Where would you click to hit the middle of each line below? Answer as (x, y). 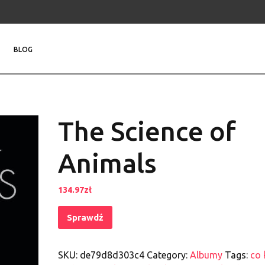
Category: (168, 255)
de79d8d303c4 (112, 255)
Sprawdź (85, 217)
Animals (107, 163)
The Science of (147, 131)
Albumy (206, 255)
